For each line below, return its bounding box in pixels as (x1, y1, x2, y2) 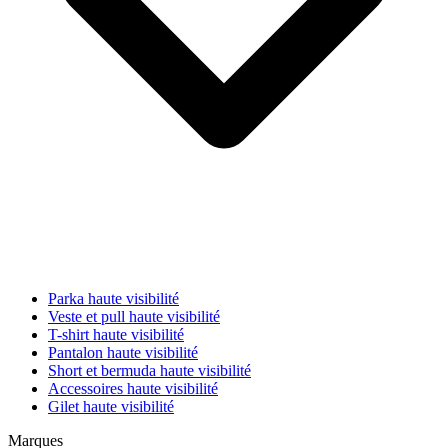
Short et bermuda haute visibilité (48, 361, 251, 379)
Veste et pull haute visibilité (48, 307, 220, 325)
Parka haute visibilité (48, 289, 179, 307)
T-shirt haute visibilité (48, 325, 184, 343)
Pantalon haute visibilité (48, 343, 198, 361)
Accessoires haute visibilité (48, 379, 218, 397)
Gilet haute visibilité (48, 397, 174, 415)
